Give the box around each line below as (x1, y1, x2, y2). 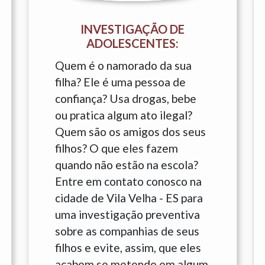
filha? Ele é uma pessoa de (54, 75, 186, 89)
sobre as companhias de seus (54, 224, 199, 238)
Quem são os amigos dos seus (54, 125, 206, 138)
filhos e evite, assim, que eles (54, 241, 201, 254)
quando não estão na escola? (54, 158, 198, 172)
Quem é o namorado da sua (54, 59, 192, 72)
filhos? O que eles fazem (54, 141, 178, 155)
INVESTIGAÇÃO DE (80, 22, 185, 36)
